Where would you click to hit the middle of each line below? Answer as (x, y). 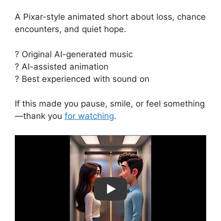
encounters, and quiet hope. (71, 29)
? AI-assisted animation (62, 66)
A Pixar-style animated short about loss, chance (110, 17)
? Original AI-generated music (74, 54)
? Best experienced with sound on (82, 79)
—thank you (40, 116)
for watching (89, 116)
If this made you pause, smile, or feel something (110, 104)
